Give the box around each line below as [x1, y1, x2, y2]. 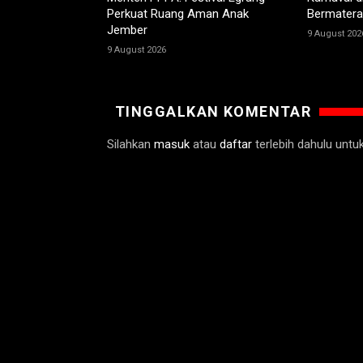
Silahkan [107, 137, 154, 152]
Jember [107, 23, 147, 38]
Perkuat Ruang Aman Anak [107, 6, 249, 22]
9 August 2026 [107, 45, 166, 56]
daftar [220, 137, 252, 152]
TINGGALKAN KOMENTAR [115, 103, 312, 121]
